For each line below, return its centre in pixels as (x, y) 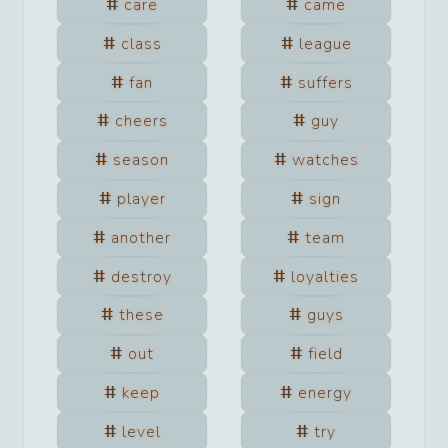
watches (325, 160)
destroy (141, 276)
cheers (141, 121)
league (325, 43)
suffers (325, 82)
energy (325, 392)
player (141, 198)
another (141, 237)
